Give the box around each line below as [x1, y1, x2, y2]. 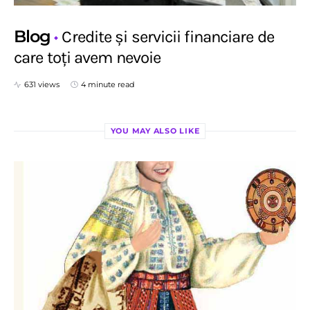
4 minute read [81, 80, 134, 90]
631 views [24, 80, 60, 90]
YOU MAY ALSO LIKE [110, 126, 200, 136]
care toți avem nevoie [14, 48, 161, 68]
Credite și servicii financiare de [62, 27, 274, 47]
